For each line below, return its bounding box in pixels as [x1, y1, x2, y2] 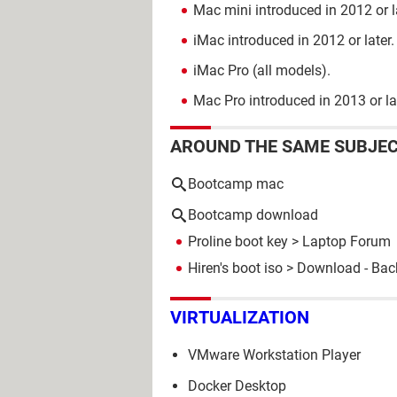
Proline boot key [188, 233, 288, 250]
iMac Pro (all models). [193, 62, 331, 79]
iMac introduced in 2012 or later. [193, 32, 394, 49]
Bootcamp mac [188, 175, 284, 192]
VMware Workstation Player [188, 346, 361, 363]
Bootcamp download [188, 206, 318, 223]
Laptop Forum [302, 233, 391, 250]
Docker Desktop [188, 377, 286, 394]
